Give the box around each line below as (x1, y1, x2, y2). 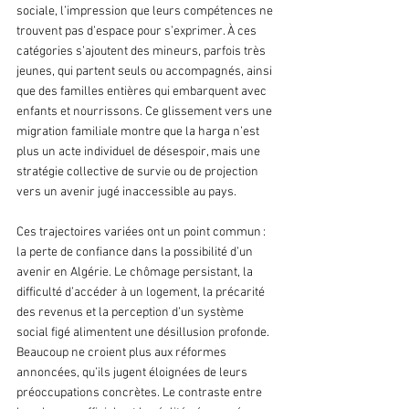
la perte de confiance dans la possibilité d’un (16, 245, 256, 261)
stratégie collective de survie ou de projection (16, 164, 261, 181)
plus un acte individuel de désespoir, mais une (16, 144, 263, 161)
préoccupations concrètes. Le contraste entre (16, 385, 265, 402)
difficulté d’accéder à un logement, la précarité (16, 285, 267, 301)
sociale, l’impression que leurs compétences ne (16, 4, 276, 20)
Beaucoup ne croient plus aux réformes (16, 345, 229, 362)
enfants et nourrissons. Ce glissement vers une (16, 104, 275, 121)
